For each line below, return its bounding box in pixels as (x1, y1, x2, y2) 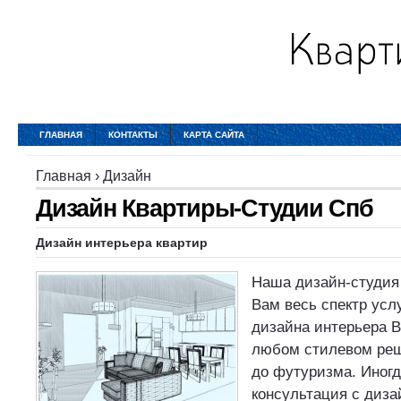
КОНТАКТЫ (108, 130, 158, 140)
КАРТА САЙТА (183, 130, 244, 140)
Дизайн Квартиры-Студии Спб (36, 194, 373, 222)
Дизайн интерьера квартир (36, 235, 208, 250)
